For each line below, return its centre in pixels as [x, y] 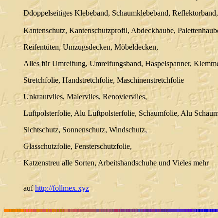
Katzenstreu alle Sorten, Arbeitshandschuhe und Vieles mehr [116, 163]
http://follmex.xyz [62, 188]
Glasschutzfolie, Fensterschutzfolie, [78, 146]
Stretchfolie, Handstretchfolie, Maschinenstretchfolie [104, 80]
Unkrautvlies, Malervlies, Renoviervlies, [85, 97]
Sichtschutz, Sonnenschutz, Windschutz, [85, 130]
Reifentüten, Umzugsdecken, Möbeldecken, [91, 47]
